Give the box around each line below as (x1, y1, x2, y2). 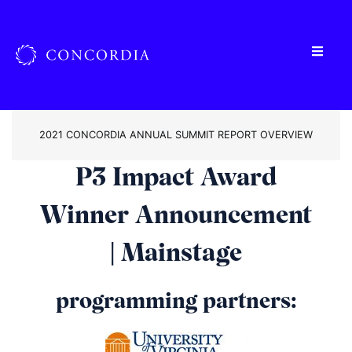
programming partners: (55, 291, 297, 313)
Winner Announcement (40, 204, 312, 229)
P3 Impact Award (75, 167, 277, 191)
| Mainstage (110, 242, 242, 266)
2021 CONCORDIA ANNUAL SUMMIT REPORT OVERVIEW (39, 129, 313, 141)
